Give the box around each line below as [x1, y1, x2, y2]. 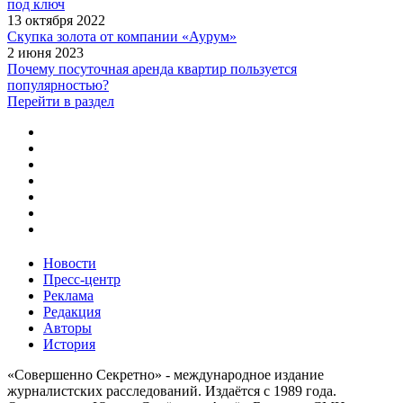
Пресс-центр [43, 271, 121, 287]
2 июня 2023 [7, 44, 84, 60]
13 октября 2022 [7, 12, 105, 28]
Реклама [43, 287, 94, 303]
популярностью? [7, 76, 109, 93]
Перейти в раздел [7, 93, 114, 109]
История [43, 336, 95, 352]
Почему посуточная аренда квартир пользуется [7, 60, 297, 76]
